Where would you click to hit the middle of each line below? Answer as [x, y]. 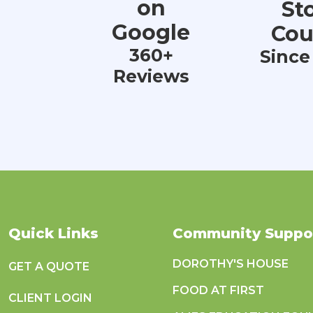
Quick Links [53, 233]
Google [151, 32]
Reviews [151, 76]
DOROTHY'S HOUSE [231, 264]
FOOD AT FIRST [219, 290]
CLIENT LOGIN [50, 298]
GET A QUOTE [49, 267]
